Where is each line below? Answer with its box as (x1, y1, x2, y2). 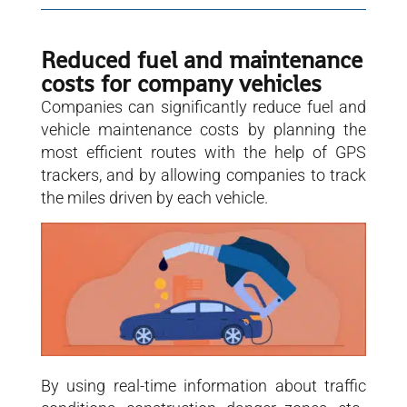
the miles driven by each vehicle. (40, 187, 268, 207)
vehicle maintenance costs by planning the (40, 119, 367, 139)
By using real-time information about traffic (40, 376, 367, 396)
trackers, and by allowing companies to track (40, 164, 367, 184)
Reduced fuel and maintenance (40, 44, 362, 75)
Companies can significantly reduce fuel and (40, 96, 367, 116)
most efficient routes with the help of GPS (40, 142, 367, 162)
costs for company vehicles (40, 67, 322, 99)
